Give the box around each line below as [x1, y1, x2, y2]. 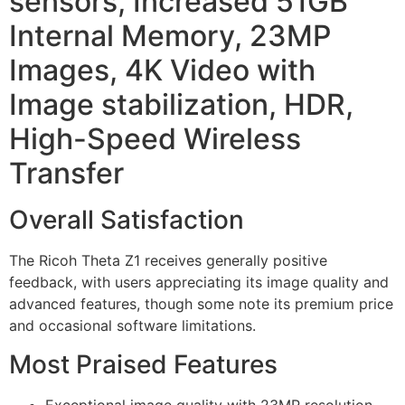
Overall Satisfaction [9, 204, 244, 236]
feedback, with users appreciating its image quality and [9, 273, 389, 292]
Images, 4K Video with [9, 52, 316, 89]
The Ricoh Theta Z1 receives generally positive [9, 251, 327, 270]
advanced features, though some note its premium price [9, 295, 393, 314]
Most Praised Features [9, 348, 278, 380]
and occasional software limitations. [9, 316, 256, 335]
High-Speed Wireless [9, 121, 301, 157]
